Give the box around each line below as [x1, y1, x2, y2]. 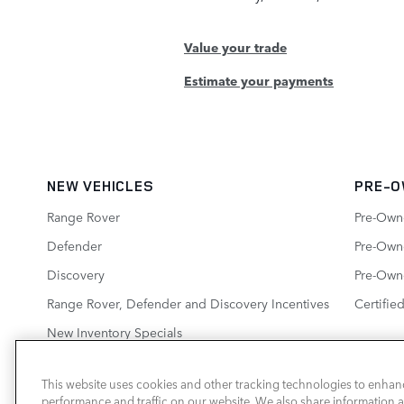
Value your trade [184, 37, 287, 56]
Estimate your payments [184, 70, 334, 89]
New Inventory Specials [47, 322, 182, 341]
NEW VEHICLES [47, 175, 154, 196]
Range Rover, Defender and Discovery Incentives [47, 293, 329, 312]
